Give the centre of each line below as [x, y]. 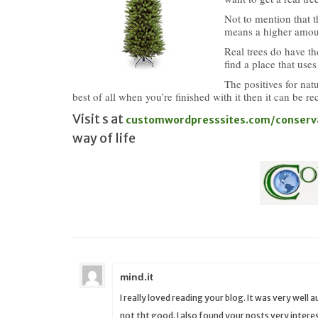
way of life [104, 138]
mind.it [137, 277]
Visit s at [98, 119]
